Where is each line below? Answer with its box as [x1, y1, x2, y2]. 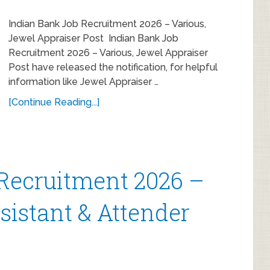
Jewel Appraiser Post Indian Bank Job [8, 33, 178, 44]
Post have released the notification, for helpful [8, 61, 218, 73]
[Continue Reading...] [8, 96, 99, 108]
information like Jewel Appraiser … [8, 76, 159, 87]
